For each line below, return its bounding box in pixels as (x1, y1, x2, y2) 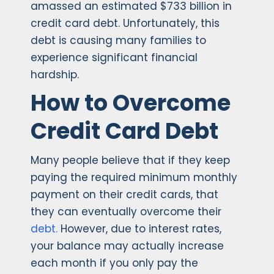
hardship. (31, 67, 79, 83)
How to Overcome (31, 87, 231, 119)
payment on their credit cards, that (31, 187, 218, 202)
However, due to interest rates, (57, 221, 221, 237)
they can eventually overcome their (31, 204, 221, 220)
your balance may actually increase (31, 239, 224, 254)
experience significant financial (31, 50, 198, 65)
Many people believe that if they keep (31, 153, 230, 168)
